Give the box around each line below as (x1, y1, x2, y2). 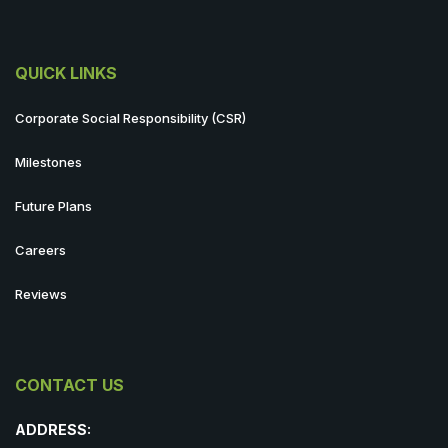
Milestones (15, 154, 82, 170)
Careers (15, 242, 66, 258)
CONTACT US (15, 375, 124, 395)
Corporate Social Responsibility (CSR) (15, 110, 246, 126)
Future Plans (15, 198, 92, 214)
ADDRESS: (15, 421, 91, 438)
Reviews (15, 286, 67, 302)
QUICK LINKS (15, 63, 117, 83)
